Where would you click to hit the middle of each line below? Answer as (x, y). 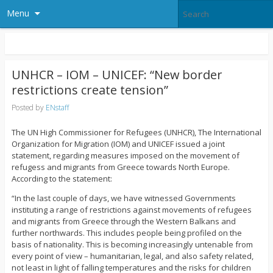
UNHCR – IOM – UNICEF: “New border (117, 75)
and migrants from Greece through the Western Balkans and (123, 222)
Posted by (28, 107)
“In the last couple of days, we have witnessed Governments (123, 198)
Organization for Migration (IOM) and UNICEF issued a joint (118, 144)
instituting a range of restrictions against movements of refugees (131, 210)
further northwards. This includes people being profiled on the (126, 233)
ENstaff (57, 107)
